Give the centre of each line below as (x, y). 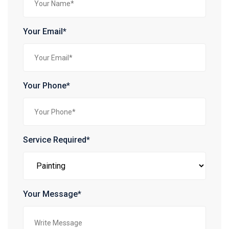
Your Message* (52, 194)
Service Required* (56, 140)
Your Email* (45, 32)
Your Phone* (47, 86)
